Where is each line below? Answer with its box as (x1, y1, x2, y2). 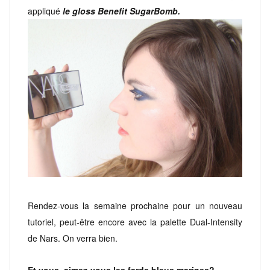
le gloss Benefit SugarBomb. (63, 4, 183, 17)
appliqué (28, 4, 63, 17)
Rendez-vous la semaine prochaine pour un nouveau (28, 199, 242, 212)
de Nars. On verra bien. (28, 232, 118, 245)
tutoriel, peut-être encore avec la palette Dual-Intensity (28, 216, 242, 228)
